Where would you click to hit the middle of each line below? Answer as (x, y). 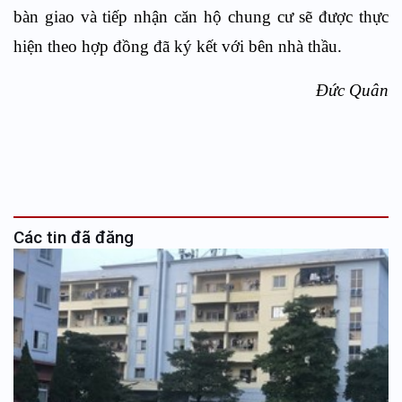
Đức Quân (352, 90)
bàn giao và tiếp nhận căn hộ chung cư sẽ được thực (201, 16)
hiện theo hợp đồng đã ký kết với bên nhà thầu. (178, 46)
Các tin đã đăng (74, 237)
